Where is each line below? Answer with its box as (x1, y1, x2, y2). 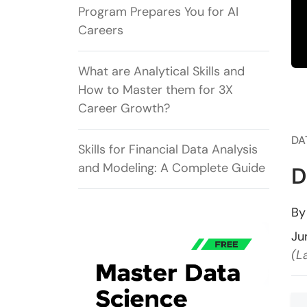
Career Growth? (78, 100, 170, 117)
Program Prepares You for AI (78, 3, 238, 21)
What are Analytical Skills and (78, 63, 245, 80)
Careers (78, 22, 123, 39)
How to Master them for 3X (78, 82, 233, 99)
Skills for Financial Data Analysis (78, 141, 258, 158)
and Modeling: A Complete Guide (78, 160, 265, 177)
